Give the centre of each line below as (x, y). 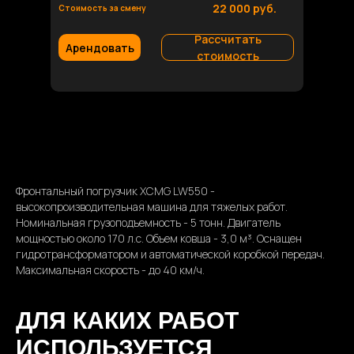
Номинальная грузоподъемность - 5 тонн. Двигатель (148, 222)
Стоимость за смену (102, 8)
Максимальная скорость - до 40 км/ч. (110, 270)
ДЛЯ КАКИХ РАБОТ (127, 320)
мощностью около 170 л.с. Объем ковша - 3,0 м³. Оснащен (159, 238)
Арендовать (100, 47)
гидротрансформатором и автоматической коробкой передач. (170, 254)
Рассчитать (228, 39)
